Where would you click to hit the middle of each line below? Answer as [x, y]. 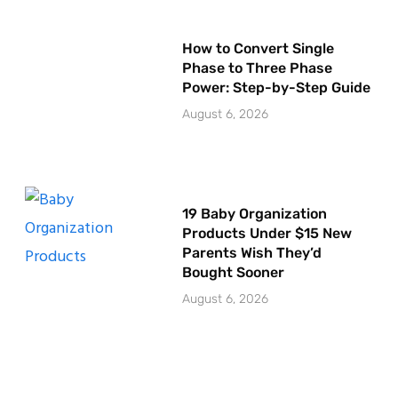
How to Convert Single [258, 48]
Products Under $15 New [267, 234]
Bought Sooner [233, 273]
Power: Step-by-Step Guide [276, 87]
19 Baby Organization [254, 214]
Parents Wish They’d [251, 253]
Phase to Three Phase [257, 68]
